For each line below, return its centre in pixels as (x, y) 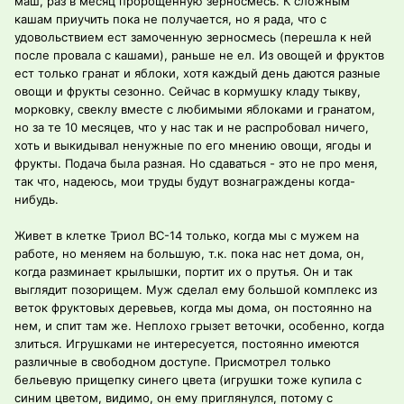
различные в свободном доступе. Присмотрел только (173, 362)
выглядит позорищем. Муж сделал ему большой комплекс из (196, 290)
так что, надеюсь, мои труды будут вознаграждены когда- (185, 182)
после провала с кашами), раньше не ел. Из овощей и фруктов (199, 55)
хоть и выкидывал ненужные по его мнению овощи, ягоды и (193, 146)
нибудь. (37, 200)
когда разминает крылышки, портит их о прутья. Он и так (184, 272)
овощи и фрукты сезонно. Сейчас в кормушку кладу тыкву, (188, 92)
